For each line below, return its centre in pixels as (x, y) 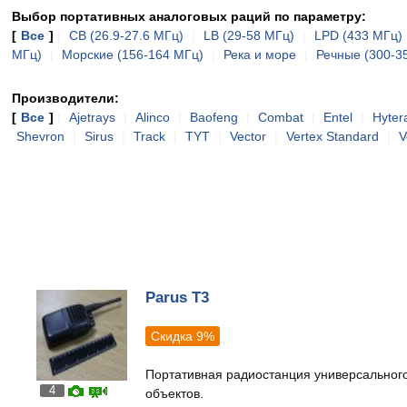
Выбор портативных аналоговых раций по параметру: (189, 16)
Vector (248, 136)
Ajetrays (92, 117)
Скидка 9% (183, 337)
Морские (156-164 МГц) (133, 55)
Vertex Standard (333, 136)
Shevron (40, 136)
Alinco (153, 117)
